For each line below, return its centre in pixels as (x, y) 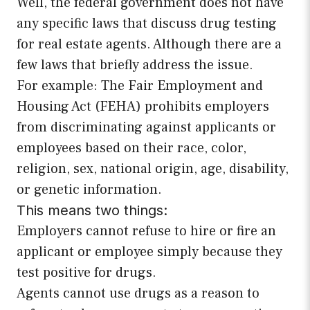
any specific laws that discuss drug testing (147, 24)
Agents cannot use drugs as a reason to (138, 294)
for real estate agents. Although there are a (149, 45)
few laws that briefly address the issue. (135, 65)
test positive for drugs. (86, 273)
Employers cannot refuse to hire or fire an (146, 231)
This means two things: (92, 211)
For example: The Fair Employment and (140, 86)
